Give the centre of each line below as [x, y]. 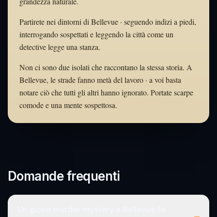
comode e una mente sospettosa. [68, 105]
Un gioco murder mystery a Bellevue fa [92, 209]
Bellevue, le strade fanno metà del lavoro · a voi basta [100, 79]
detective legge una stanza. [60, 46]
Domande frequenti [64, 176]
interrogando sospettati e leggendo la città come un [96, 34]
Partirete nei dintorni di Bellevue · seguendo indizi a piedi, [108, 21]
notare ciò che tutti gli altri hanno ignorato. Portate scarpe [106, 92]
